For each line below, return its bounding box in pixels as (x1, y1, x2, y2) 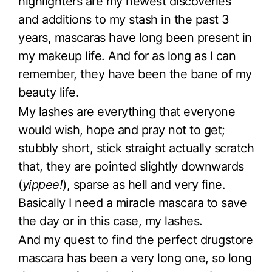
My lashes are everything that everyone (18, 104, 235, 119)
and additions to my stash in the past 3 (18, 12, 229, 27)
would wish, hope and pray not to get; (18, 122, 225, 137)
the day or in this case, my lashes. (18, 213, 203, 228)
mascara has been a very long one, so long (18, 251, 252, 266)
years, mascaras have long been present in (18, 30, 252, 45)
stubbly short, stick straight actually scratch (18, 140, 254, 155)
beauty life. (18, 84, 79, 100)
